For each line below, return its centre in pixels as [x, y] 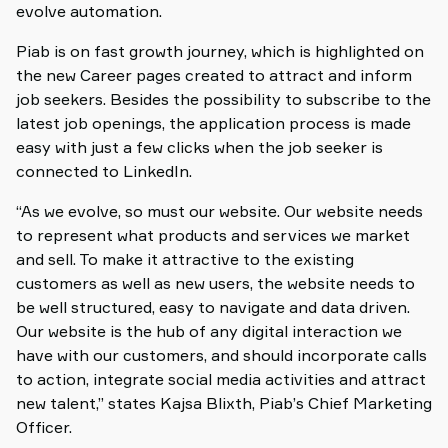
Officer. [44, 427]
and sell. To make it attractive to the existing [185, 259]
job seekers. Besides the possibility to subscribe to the [223, 99]
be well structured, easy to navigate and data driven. [213, 307]
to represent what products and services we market [213, 235]
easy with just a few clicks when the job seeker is [199, 147]
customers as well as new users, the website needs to [215, 283]
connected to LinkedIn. [104, 171]
